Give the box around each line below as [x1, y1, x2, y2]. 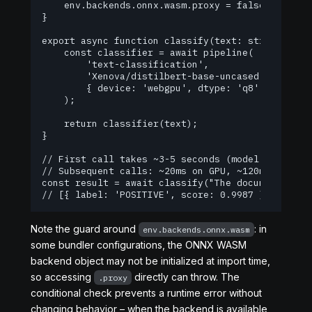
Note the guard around [31, 223, 139, 235]
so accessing [31, 271, 94, 283]
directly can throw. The [132, 271, 240, 283]
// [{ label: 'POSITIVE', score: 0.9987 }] [42, 189, 270, 201]
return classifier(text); [42, 118, 198, 130]
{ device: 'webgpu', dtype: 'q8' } [42, 82, 270, 94]
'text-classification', [42, 58, 209, 70]
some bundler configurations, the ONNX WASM [31, 239, 247, 251]
